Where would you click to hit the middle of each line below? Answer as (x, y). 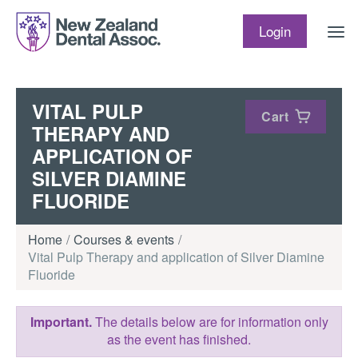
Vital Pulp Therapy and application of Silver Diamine (176, 257)
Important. (61, 321)
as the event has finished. (179, 339)
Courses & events (124, 239)
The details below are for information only (210, 321)
